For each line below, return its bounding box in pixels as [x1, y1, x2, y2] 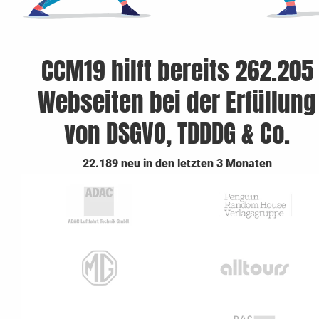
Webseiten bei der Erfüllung [38, 84, 316, 122]
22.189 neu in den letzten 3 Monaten [82, 157, 272, 171]
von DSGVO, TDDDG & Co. [64, 115, 290, 153]
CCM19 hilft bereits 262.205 [41, 53, 313, 90]
